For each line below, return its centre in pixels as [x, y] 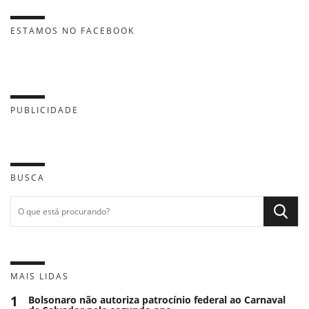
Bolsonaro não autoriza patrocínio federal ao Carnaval [157, 299]
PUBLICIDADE [44, 110]
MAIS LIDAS [40, 276]
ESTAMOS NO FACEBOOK [72, 30]
